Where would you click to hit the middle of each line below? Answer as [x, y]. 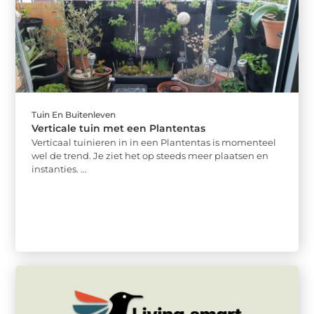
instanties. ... [60, 169]
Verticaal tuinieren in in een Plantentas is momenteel [154, 143]
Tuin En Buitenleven [74, 115]
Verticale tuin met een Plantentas [119, 129]
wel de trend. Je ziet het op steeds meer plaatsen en [150, 156]
